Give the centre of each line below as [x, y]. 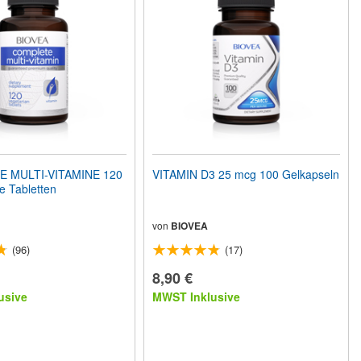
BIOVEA [190, 226]
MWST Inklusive [197, 297]
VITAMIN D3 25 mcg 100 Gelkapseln [246, 174]
